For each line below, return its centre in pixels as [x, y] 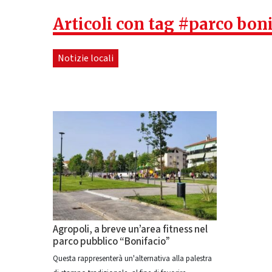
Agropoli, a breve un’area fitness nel [130, 229]
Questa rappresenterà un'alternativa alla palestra [132, 259]
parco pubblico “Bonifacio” [111, 242]
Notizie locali [86, 58]
